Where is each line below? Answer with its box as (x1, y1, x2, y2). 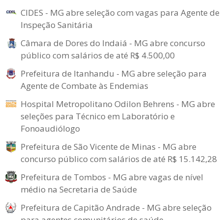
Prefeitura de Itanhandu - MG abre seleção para (21, 68, 207, 79)
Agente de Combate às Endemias (21, 80, 148, 91)
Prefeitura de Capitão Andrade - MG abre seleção (21, 202, 212, 213)
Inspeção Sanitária (21, 19, 93, 30)
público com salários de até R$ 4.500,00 (21, 50, 175, 61)
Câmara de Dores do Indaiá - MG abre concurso (21, 37, 205, 49)
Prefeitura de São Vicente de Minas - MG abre (21, 141, 196, 152)
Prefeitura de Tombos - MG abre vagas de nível (21, 171, 203, 183)
